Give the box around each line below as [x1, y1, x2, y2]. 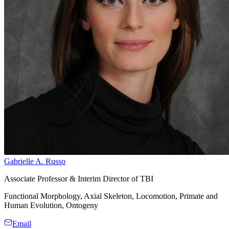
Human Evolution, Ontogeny [4, 200, 98, 210]
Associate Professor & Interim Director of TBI [4, 174, 153, 183]
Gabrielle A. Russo [4, 156, 65, 166]
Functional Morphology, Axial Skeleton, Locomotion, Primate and [4, 191, 218, 200]
